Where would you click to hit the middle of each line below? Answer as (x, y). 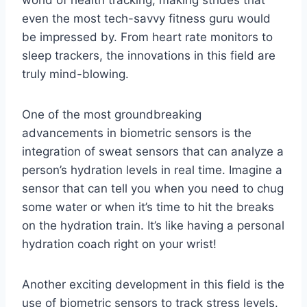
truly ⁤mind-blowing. (75, 74)
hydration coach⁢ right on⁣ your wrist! (119, 244)
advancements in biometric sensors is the (137, 133)
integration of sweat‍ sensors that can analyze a (153, 151)
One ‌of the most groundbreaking (112, 114)
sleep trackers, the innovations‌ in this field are (149, 55)
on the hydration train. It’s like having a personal (153, 225)
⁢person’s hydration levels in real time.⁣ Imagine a (152, 170)
